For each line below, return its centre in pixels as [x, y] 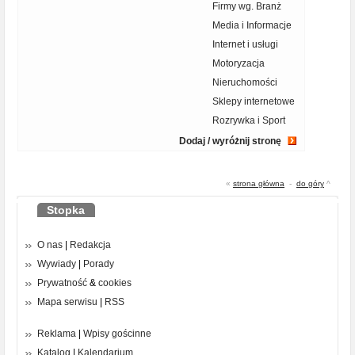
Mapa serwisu [67, 302]
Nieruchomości [245, 83]
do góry [310, 184]
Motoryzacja [239, 64]
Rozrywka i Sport [249, 121]
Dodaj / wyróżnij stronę [230, 141]
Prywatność [62, 283]
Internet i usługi [245, 45]
